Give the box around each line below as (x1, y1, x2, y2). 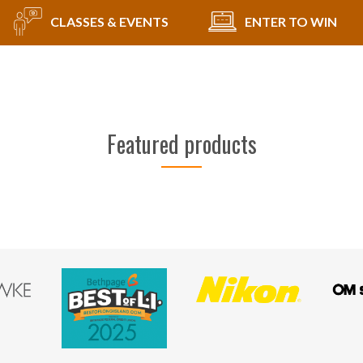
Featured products (106, 127, 257, 161)
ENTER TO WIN (244, 13, 337, 29)
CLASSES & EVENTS (49, 13, 169, 29)
